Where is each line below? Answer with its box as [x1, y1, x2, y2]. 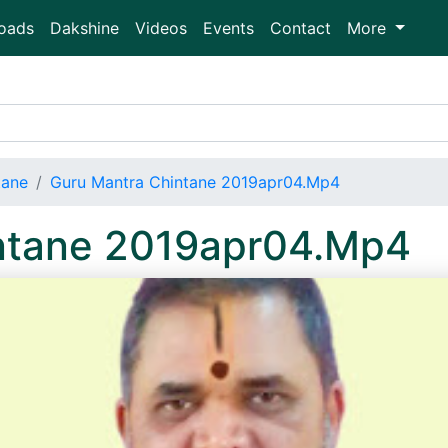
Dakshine [50, 18, 119, 38]
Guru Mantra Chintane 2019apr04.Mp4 [50, 172, 340, 192]
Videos [135, 18, 187, 38]
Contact [270, 18, 331, 38]
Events [203, 18, 254, 38]
